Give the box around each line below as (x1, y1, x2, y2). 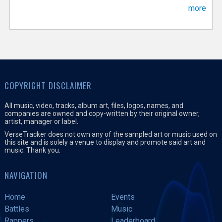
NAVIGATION (4, 169, 48, 182)
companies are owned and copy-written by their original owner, (4, 110, 200, 118)
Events (111, 192, 135, 202)
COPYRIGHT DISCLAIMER (4, 79, 92, 92)
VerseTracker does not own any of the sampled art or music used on (4, 130, 217, 139)
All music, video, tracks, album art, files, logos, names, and (4, 102, 183, 110)
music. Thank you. (4, 146, 60, 155)
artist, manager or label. (4, 117, 78, 126)
